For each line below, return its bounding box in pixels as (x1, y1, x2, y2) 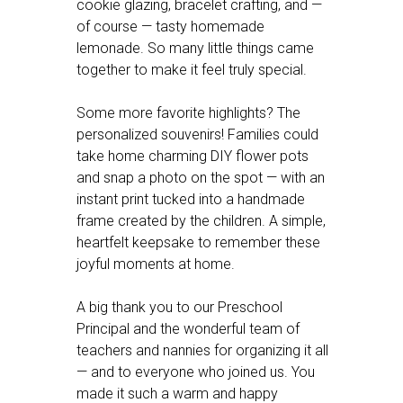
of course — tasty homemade (76, 18, 264, 35)
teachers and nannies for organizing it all (76, 342, 328, 359)
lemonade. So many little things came (76, 40, 314, 57)
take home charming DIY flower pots (76, 148, 309, 165)
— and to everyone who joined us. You (76, 363, 315, 381)
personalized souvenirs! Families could (76, 126, 318, 143)
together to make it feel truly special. (76, 61, 307, 78)
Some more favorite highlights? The (76, 104, 300, 121)
